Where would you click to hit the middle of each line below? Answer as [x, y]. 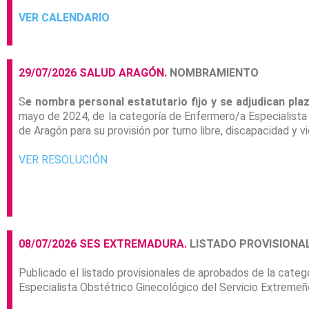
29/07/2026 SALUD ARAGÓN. [93, 73]
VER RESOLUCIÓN [63, 160]
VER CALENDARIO [64, 18]
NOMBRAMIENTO [213, 73]
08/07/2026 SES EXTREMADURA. [103, 244]
